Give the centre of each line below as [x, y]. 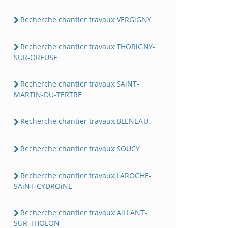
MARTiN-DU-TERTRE [48, 95]
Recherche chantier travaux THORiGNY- [88, 46]
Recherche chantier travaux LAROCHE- [86, 175]
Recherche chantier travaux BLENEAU [84, 121]
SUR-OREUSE [36, 58]
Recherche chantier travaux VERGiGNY [86, 19]
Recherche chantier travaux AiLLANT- [84, 213]
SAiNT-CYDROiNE [43, 186]
